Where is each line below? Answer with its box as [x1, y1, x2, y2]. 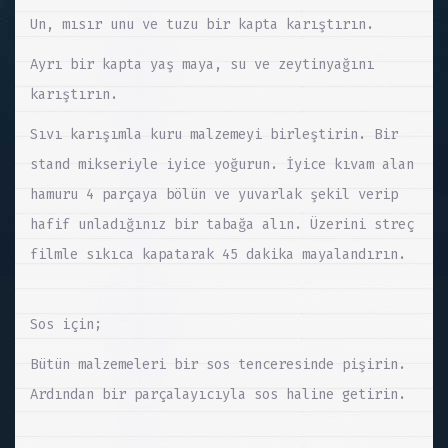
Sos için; [30, 316, 102, 334]
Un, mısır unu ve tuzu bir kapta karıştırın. [30, 16, 374, 34]
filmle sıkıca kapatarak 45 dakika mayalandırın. [30, 246, 406, 264]
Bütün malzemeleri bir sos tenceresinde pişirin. [30, 356, 406, 374]
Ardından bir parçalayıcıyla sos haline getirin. [30, 386, 406, 404]
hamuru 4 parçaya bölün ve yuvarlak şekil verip [30, 186, 398, 204]
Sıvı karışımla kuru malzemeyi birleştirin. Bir [30, 126, 398, 144]
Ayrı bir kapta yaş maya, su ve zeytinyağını [30, 56, 374, 74]
